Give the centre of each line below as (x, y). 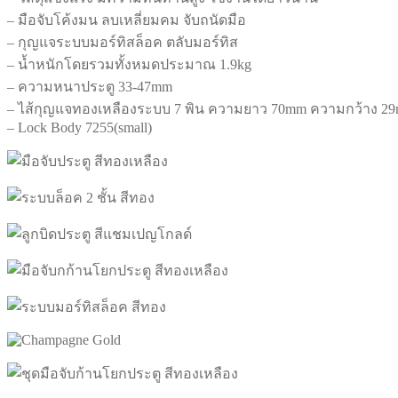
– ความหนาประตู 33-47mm (90, 86)
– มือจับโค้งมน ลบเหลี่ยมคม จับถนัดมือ (127, 20)
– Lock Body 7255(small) (80, 127)
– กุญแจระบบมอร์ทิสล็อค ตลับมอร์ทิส (123, 42)
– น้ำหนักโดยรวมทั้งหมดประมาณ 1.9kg (129, 64)
